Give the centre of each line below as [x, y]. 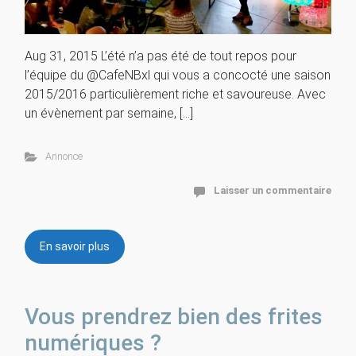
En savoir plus [75, 247]
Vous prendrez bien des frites [174, 317]
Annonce [64, 157]
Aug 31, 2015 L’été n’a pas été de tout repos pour [161, 56]
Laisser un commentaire [273, 191]
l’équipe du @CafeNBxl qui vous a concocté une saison [178, 75]
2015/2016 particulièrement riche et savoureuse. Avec [175, 95]
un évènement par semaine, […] [109, 114]
